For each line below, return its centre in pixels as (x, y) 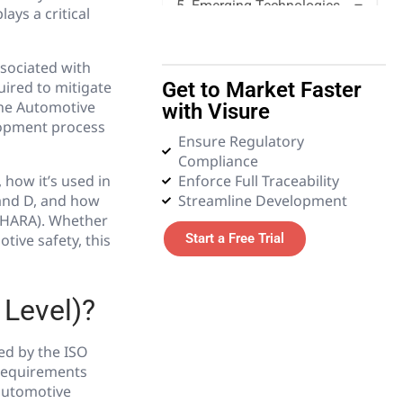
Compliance (218, 161)
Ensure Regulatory (241, 141)
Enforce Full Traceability (258, 181)
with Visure (216, 112)
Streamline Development (262, 201)
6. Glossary (212, 52)
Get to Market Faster (262, 90)
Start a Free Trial (235, 238)
